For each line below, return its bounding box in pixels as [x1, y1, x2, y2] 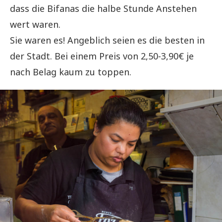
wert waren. [10, 18, 60, 31]
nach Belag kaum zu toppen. [10, 66, 131, 78]
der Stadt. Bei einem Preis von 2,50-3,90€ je [10, 50, 194, 62]
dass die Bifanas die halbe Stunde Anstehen [10, 2, 197, 15]
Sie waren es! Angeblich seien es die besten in [10, 34, 205, 47]
